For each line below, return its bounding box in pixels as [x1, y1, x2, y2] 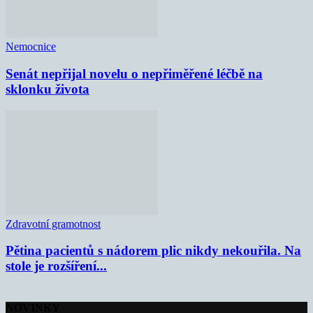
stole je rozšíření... [6, 259, 107, 274]
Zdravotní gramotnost [6, 217, 101, 230]
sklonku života [6, 81, 89, 96]
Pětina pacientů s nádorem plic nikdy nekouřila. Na [6, 243, 301, 259]
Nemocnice [6, 41, 56, 53]
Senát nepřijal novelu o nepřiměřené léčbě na [6, 66, 263, 81]
